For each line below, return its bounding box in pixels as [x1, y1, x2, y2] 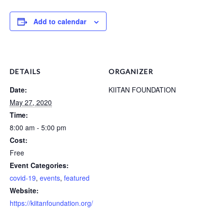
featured [64, 173, 90, 183]
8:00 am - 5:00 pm [10, 123, 66, 133]
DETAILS [10, 67, 41, 76]
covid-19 [10, 173, 36, 183]
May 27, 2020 [10, 97, 52, 108]
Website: [10, 186, 39, 196]
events [40, 173, 60, 183]
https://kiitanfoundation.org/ [10, 198, 93, 208]
